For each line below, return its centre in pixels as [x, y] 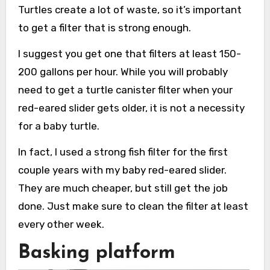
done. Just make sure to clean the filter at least [133, 206]
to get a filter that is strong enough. [104, 27]
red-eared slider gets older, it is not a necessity [131, 108]
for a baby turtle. [58, 126]
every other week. [61, 224]
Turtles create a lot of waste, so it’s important [130, 9]
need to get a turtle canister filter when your [125, 89]
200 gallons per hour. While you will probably [123, 71]
